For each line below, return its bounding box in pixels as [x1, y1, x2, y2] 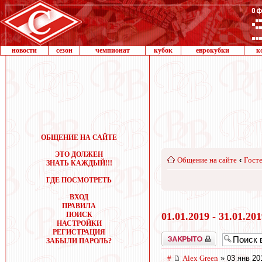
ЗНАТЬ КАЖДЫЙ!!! [46, 159, 112, 167]
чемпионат [95, 46, 130, 54]
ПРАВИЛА [62, 202, 96, 210]
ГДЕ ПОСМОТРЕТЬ [46, 176, 112, 184]
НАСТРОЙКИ [56, 219, 102, 227]
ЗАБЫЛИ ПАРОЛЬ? [46, 237, 112, 245]
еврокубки [196, 46, 229, 54]
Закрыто [161, 231, 186, 240]
